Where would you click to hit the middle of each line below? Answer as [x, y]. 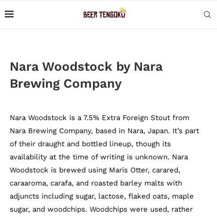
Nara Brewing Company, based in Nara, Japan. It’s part [104, 131]
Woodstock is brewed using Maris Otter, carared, [95, 170]
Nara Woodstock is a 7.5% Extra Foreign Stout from [100, 118]
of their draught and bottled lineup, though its [90, 144]
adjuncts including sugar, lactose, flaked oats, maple [102, 196]
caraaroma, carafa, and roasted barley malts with [96, 183]
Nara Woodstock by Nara [86, 66]
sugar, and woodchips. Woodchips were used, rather [101, 209]
